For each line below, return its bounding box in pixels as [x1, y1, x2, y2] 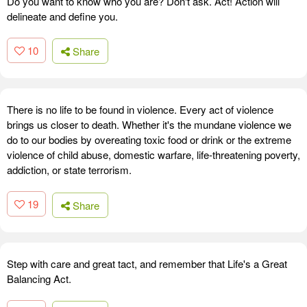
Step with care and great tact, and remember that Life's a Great [7, 256, 287, 271]
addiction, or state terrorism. [7, 162, 132, 177]
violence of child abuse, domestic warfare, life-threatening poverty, [7, 147, 300, 162]
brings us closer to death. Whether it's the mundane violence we [7, 117, 291, 132]
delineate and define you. [7, 8, 118, 23]
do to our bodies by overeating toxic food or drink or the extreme [7, 132, 291, 147]
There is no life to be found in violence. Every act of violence [7, 102, 273, 117]
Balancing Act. [7, 271, 71, 286]
